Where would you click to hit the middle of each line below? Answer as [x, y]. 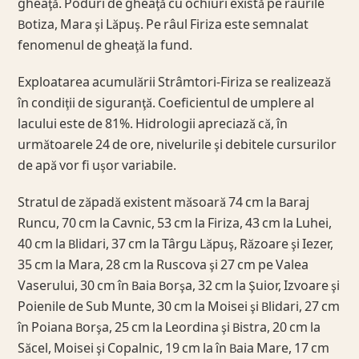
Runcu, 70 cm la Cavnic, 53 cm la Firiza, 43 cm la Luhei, [175, 224]
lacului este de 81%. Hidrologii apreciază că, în [153, 125]
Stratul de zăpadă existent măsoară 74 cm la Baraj [164, 203]
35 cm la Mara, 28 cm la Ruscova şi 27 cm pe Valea [163, 266]
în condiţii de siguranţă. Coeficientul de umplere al [166, 104]
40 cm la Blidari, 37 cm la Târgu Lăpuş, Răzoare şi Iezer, [176, 245]
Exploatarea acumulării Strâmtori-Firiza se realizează [175, 83]
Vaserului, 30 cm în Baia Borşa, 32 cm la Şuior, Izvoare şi [179, 286]
